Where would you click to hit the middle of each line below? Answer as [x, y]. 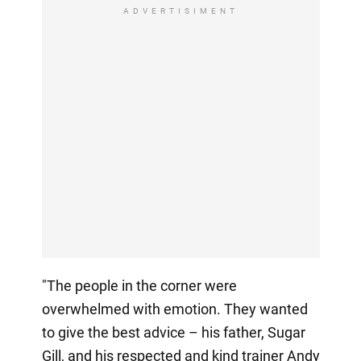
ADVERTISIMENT [180, 10]
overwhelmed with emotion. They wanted [174, 309]
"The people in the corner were [139, 285]
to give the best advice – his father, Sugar [173, 332]
